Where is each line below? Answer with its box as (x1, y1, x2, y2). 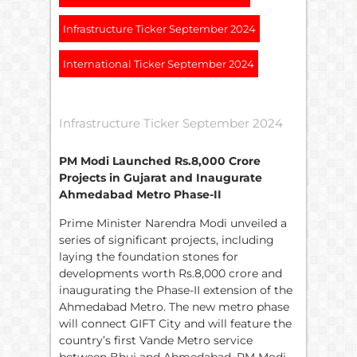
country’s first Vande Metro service (59, 332, 253, 347)
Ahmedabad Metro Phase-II (59, 187, 222, 202)
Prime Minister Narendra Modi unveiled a (59, 215, 287, 230)
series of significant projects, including (59, 232, 274, 247)
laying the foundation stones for (59, 249, 238, 264)
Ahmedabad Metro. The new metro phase (59, 299, 289, 314)
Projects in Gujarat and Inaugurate (59, 171, 262, 186)
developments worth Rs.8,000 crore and (59, 265, 282, 280)
